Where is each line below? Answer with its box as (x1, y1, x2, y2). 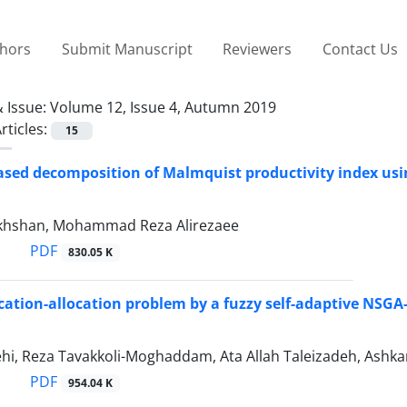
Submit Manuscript (61, 38, 193, 59)
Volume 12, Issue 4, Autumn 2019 (50, 96, 276, 117)
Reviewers (223, 38, 293, 59)
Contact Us (322, 38, 398, 59)
